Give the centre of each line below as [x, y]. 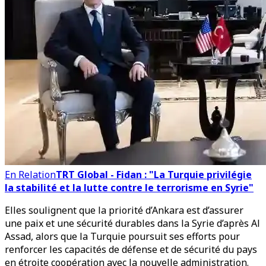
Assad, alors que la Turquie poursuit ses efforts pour [122, 236]
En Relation [30, 175]
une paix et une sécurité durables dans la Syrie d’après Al [132, 223]
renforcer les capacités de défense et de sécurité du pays [131, 249]
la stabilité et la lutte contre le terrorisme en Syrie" [129, 188]
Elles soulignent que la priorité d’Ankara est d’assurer [124, 210]
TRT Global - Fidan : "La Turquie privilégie [154, 175]
